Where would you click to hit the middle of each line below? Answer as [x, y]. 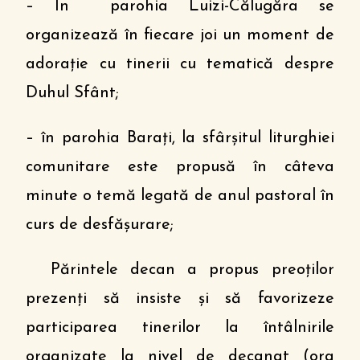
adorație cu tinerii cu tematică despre [180, 64]
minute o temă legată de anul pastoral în [180, 196]
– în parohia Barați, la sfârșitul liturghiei [180, 138]
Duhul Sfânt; [73, 93]
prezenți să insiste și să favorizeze [180, 299]
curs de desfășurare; [100, 225]
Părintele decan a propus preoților [180, 270]
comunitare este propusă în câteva [180, 167]
